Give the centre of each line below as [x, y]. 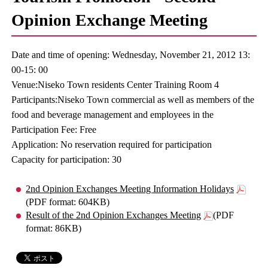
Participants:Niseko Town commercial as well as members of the [133, 100]
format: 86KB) [54, 228]
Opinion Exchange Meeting [110, 20]
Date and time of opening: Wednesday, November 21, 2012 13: [131, 55]
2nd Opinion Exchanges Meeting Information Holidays [130, 189]
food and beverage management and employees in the [113, 115]
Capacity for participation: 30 [67, 159]
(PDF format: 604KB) [68, 202]
